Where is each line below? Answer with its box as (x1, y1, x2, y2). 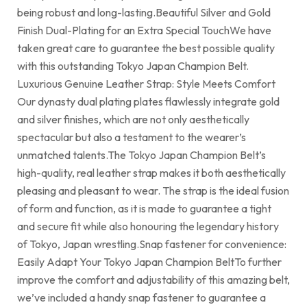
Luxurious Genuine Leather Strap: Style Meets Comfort (17, 76, 275, 90)
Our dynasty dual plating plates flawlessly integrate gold (17, 94, 280, 108)
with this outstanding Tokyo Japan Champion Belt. (17, 58, 249, 73)
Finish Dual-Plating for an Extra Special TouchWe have (17, 23, 271, 37)
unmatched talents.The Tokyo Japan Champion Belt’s (17, 147, 266, 162)
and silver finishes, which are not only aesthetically (17, 112, 249, 126)
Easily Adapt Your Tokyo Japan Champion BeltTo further (17, 254, 282, 269)
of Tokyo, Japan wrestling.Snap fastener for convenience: (17, 236, 286, 251)
